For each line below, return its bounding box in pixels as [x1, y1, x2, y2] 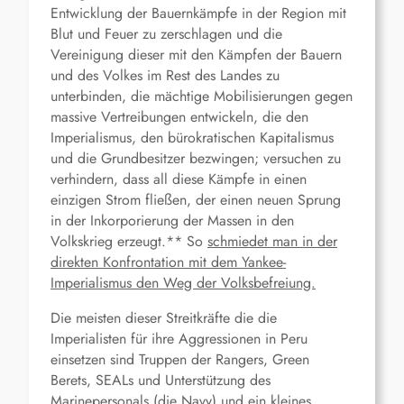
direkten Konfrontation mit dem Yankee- [50, 252, 286, 273]
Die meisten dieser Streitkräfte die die [50, 308, 277, 329]
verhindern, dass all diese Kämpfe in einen [50, 169, 307, 190]
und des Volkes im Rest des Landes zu [50, 65, 280, 87]
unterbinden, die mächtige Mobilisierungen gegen [50, 86, 353, 107]
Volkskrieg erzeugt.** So [50, 231, 207, 252]
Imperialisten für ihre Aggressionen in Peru [50, 328, 308, 350]
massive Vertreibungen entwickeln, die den [50, 106, 308, 128]
